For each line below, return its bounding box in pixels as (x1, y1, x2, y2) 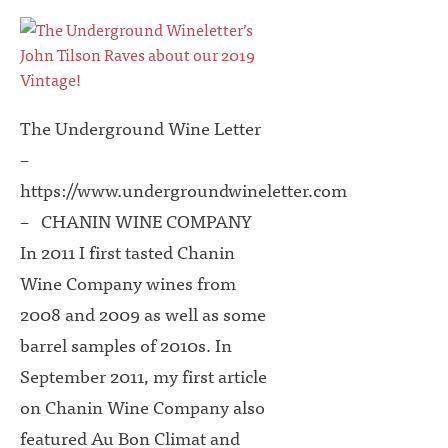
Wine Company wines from (20, 268, 236, 298)
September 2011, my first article (20, 361, 267, 391)
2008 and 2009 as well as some (20, 299, 266, 329)
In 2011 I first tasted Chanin (20, 237, 235, 267)
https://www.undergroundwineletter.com (20, 175, 347, 205)
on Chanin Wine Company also (20, 392, 265, 422)
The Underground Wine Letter (20, 113, 261, 143)
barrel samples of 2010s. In (20, 330, 232, 360)
